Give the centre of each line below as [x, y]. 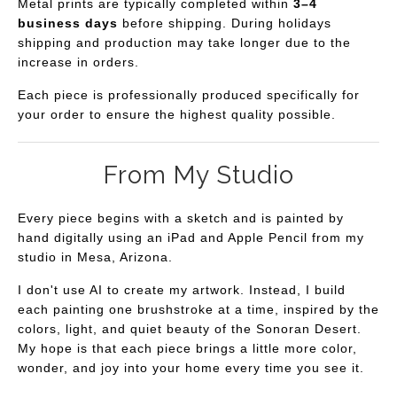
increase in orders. [81, 62]
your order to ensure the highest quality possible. [177, 115]
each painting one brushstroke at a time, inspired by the [198, 309]
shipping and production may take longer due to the [184, 43]
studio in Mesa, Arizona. [95, 257]
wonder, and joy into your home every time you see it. [191, 368]
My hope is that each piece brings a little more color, [187, 348]
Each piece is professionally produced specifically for [189, 95]
